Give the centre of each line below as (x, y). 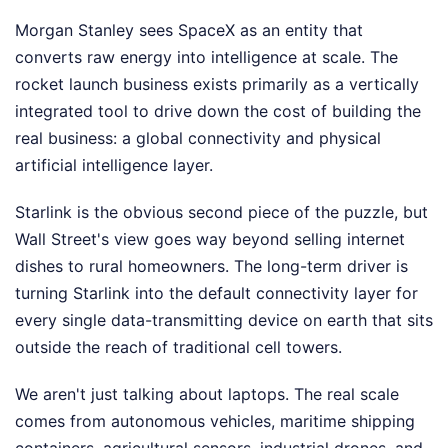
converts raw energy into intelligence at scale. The (206, 57)
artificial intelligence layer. (114, 165)
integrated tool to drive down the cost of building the (218, 111)
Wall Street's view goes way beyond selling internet (210, 239)
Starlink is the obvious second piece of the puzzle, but (221, 212)
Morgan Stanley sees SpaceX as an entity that (189, 30)
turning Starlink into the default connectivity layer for (216, 293)
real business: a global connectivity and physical (198, 138)
